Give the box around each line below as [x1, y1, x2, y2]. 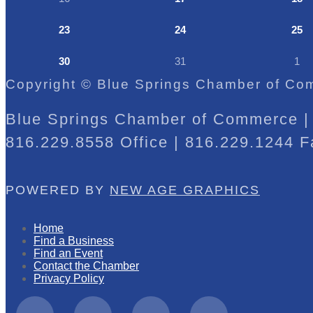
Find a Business [34, 234, 114, 247]
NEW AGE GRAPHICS [110, 182, 260, 197]
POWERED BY [6, 182, 110, 197]
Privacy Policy [34, 272, 104, 284]
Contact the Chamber [34, 259, 139, 272]
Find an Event [34, 247, 103, 259]
